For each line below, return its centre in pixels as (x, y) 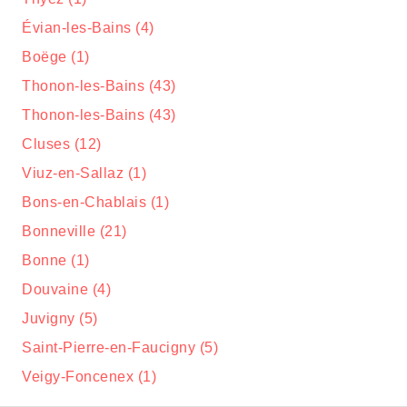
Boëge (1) (56, 57)
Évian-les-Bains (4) (88, 28)
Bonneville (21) (74, 231)
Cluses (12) (62, 144)
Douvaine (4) (66, 289)
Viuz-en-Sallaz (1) (84, 173)
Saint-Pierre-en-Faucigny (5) (120, 347)
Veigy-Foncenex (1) (89, 377)
